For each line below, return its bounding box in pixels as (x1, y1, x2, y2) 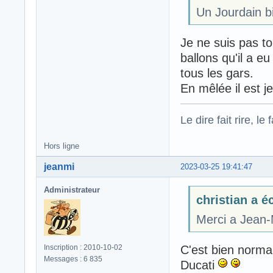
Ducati (180, 258, 218, 272)
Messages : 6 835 (44, 255, 102, 264)
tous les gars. (180, 66, 253, 80)
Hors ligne (44, 141, 79, 151)
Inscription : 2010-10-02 (44, 243, 122, 252)
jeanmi (44, 161, 74, 172)
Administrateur (44, 185, 100, 195)
